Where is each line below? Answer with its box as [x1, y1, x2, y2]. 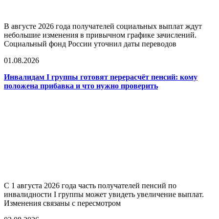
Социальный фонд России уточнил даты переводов [4, 39, 176, 48]
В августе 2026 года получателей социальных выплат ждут [4, 22, 202, 30]
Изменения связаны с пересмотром [4, 198, 121, 207]
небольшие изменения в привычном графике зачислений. [4, 30, 197, 39]
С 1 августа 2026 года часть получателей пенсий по [4, 181, 176, 190]
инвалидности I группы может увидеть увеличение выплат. [4, 190, 204, 198]
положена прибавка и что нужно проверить [4, 81, 158, 90]
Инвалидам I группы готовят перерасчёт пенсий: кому [4, 72, 197, 81]
